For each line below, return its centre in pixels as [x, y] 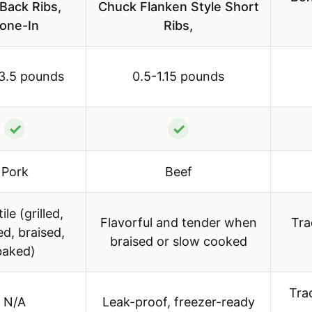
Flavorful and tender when [178, 223]
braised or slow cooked [178, 242]
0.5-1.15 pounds [178, 77]
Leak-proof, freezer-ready [178, 302]
